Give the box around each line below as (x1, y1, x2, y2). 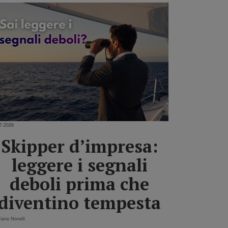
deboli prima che (10, 172, 149, 195)
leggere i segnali (11, 153, 148, 177)
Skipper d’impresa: (1, 134, 158, 158)
